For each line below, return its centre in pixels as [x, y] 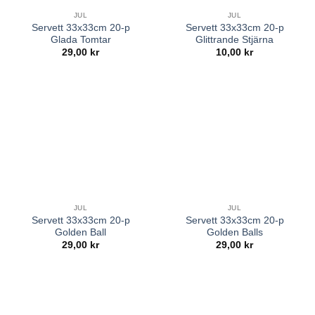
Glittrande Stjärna [234, 39]
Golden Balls [234, 232]
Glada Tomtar [81, 39]
